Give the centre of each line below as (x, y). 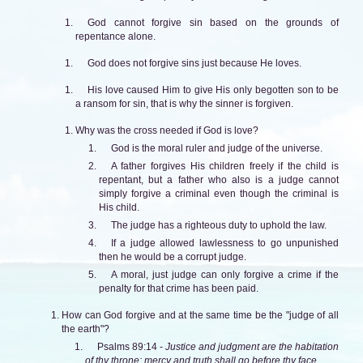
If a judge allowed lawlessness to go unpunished (224, 243)
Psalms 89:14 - (131, 346)
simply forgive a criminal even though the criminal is (218, 193)
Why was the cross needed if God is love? (167, 130)
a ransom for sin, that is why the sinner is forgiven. (184, 103)
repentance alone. (115, 36)
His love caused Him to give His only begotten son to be (213, 90)
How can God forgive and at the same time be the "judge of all (200, 315)
